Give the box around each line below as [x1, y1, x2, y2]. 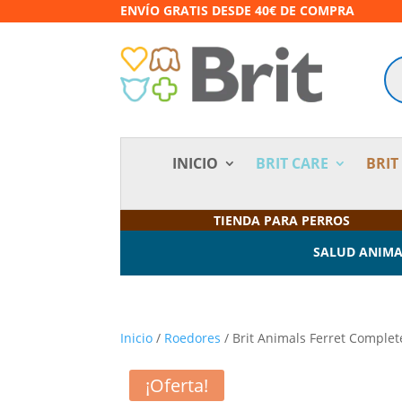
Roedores [164, 328, 222, 346]
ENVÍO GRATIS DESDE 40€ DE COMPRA [120, 2, 355, 19]
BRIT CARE [256, 153, 328, 173]
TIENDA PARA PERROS [213, 211, 350, 229]
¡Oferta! [145, 372, 209, 398]
